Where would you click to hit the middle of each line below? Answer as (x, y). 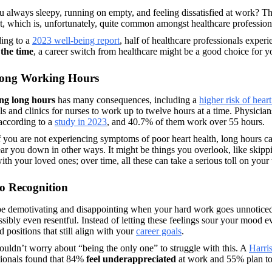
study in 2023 (81, 121)
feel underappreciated (132, 259)
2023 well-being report (76, 40)
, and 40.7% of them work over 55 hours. (187, 121)
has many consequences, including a (127, 100)
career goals (159, 231)
